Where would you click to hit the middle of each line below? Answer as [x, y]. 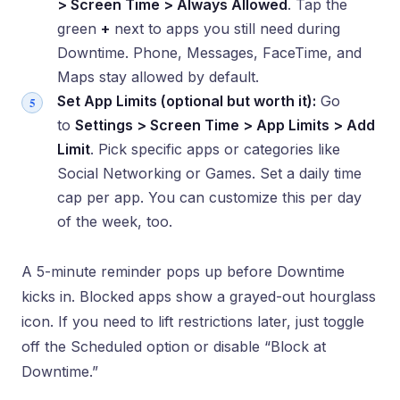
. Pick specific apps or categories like [215, 149]
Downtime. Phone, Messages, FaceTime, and [209, 53]
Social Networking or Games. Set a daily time [209, 173]
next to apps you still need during [225, 29]
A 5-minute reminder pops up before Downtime [183, 271]
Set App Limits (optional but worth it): [187, 101]
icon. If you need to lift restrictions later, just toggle [193, 321]
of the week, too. [115, 221]
